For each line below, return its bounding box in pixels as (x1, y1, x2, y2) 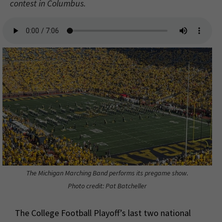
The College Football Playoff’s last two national (15, 207, 191, 219)
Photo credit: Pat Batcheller (68, 181, 147, 190)
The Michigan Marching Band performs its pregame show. (26, 168, 188, 177)
